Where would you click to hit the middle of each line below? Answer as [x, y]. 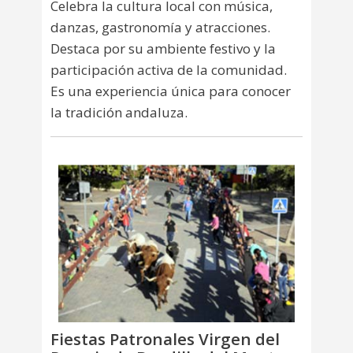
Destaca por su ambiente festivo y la [163, 48]
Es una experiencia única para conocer [171, 91]
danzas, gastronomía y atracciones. [160, 27]
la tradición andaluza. [119, 112]
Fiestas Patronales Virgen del [165, 339]
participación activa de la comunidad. [169, 69]
